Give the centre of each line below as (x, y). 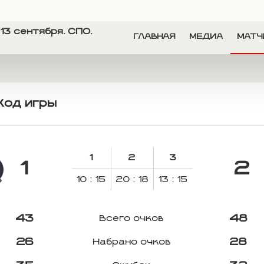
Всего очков (132, 219)
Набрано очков (132, 242)
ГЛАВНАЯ (154, 37)
